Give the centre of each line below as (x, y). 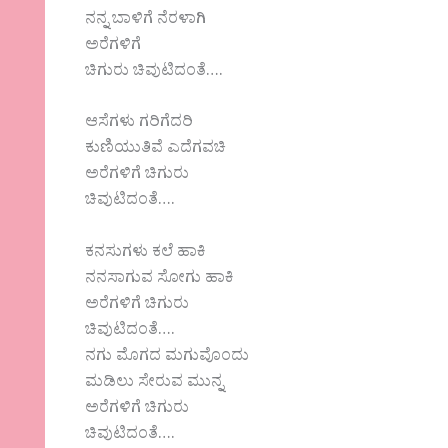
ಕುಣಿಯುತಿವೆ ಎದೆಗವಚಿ (156, 150)
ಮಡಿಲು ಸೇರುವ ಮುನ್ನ (154, 383)
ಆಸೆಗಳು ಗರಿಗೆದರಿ (139, 124)
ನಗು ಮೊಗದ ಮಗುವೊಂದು (167, 357)
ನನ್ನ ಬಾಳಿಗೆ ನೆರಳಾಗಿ (146, 20)
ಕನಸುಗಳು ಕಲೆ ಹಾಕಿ (146, 253)
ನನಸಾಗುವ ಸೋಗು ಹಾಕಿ (160, 279)
